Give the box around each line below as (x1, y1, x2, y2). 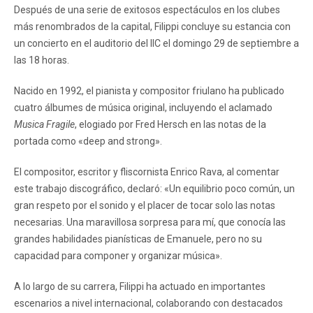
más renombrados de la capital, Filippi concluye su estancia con (14, 20, 291, 32)
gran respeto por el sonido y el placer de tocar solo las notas (14, 199, 275, 211)
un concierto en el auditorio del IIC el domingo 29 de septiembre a (14, 37, 299, 49)
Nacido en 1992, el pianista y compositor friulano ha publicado (14, 85, 284, 96)
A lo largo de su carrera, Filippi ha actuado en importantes (14, 280, 265, 292)
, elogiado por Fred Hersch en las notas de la (75, 118, 266, 130)
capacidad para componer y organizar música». (14, 249, 222, 261)
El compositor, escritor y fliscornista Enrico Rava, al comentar (14, 166, 279, 177)
